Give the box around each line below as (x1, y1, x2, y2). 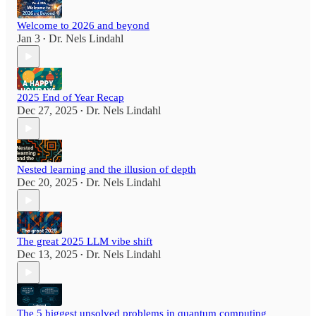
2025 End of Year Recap (17, 92, 124, 104)
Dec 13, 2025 (17, 248, 78, 261)
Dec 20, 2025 (17, 176, 78, 189)
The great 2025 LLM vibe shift (17, 236, 152, 248)
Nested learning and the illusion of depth (17, 164, 196, 176)
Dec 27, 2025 (17, 104, 78, 117)
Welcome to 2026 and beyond (17, 20, 150, 32)
